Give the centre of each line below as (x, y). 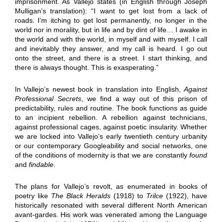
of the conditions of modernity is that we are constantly (102, 155)
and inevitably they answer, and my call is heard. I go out (111, 48)
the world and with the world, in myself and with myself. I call (111, 39)
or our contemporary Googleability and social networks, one (111, 145)
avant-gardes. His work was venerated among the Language (111, 214)
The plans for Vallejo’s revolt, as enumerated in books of (111, 186)
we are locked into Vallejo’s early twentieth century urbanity (111, 136)
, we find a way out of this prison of (144, 98)
